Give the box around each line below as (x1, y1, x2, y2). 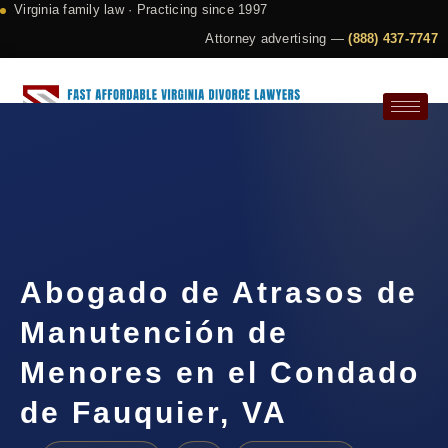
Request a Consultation (52, 168, 187, 184)
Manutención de (20, 316, 289, 350)
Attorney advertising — (205, 31, 349, 46)
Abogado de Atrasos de (20, 276, 418, 310)
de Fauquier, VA (20, 396, 288, 430)
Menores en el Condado (20, 356, 420, 390)
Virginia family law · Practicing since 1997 (14, 2, 268, 17)
